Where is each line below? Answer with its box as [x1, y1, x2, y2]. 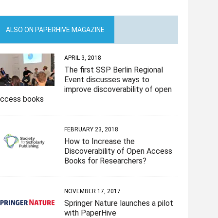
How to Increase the [64, 137, 135, 146]
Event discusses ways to [64, 75, 150, 85]
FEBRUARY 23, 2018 [64, 126, 119, 133]
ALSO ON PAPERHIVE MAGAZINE [6, 26, 105, 34]
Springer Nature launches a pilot [64, 199, 174, 208]
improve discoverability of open [64, 85, 172, 94]
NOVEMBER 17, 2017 [64, 188, 121, 195]
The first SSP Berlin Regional [64, 65, 163, 75]
